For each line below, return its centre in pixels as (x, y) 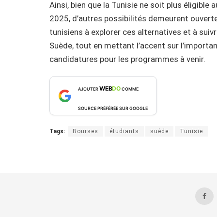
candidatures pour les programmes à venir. (127, 59)
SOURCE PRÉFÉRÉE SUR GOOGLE (113, 108)
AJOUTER (89, 89)
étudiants (124, 132)
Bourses (85, 132)
